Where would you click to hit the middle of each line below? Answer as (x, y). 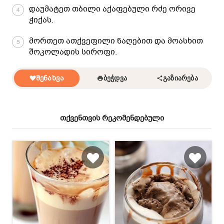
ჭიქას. (41, 20)
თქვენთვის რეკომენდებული (112, 118)
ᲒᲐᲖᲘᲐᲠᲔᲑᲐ (180, 78)
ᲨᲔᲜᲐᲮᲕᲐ (50, 78)
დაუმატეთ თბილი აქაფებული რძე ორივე (112, 9)
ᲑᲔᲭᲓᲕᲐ (115, 78)
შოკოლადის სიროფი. (73, 52)
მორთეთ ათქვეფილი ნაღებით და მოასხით (116, 41)
